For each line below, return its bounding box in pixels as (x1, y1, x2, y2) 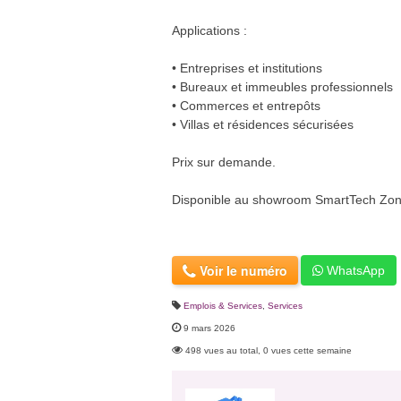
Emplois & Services (183, 300, 262, 311)
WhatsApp (323, 262, 385, 277)
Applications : (172, 22, 247, 38)
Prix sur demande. (172, 154, 276, 169)
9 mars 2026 (183, 322, 235, 333)
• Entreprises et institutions (172, 60, 322, 75)
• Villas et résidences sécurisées (172, 116, 354, 132)
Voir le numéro (196, 260, 287, 279)
